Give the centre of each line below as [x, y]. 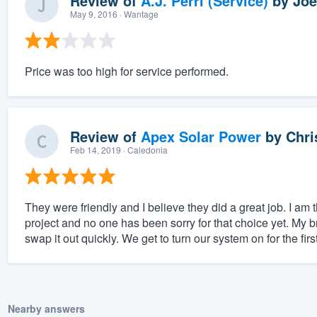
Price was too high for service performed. [126, 71]
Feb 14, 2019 [95, 150]
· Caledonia [144, 150]
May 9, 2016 [93, 14]
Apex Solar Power [201, 137]
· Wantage [138, 14]
